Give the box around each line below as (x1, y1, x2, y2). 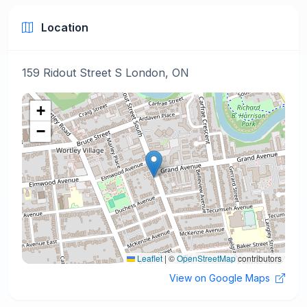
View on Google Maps (169, 272, 273, 284)
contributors (236, 252, 282, 264)
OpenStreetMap (177, 252, 236, 264)
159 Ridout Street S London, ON (22, 66, 189, 79)
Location (38, 21, 88, 34)
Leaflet (135, 252, 162, 264)
